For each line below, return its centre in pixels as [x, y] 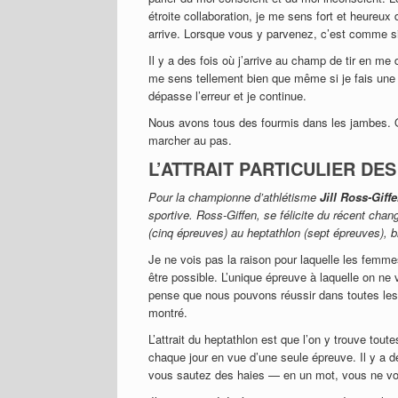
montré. [168, 312]
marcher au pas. [190, 140]
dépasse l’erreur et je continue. [227, 96]
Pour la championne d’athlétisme [234, 197]
